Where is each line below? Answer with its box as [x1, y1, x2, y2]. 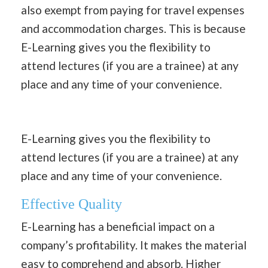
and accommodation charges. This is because [21, 22, 246, 36]
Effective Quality [21, 196, 122, 212]
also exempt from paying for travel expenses [21, 3, 245, 17]
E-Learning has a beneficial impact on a [21, 219, 215, 233]
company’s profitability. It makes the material [21, 237, 246, 252]
